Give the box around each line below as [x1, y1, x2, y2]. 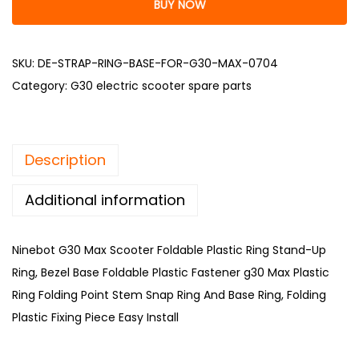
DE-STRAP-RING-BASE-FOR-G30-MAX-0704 [38, 55, 278, 71]
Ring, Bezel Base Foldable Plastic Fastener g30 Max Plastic [12, 264, 329, 280]
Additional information [25, 190, 185, 210]
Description [25, 150, 106, 170]
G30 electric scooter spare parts [71, 78, 252, 94]
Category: [12, 78, 71, 94]
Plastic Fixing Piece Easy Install [12, 309, 179, 325]
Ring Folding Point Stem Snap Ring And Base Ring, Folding [12, 287, 326, 303]
